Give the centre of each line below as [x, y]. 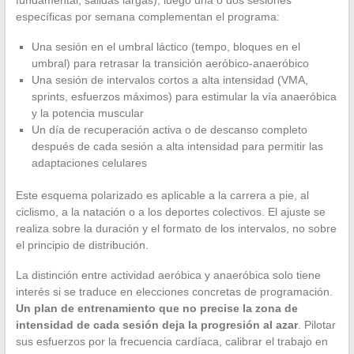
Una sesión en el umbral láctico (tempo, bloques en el [166, 47]
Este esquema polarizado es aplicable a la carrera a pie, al [162, 196]
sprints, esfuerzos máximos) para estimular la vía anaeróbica [184, 97]
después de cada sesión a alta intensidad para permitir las [177, 147]
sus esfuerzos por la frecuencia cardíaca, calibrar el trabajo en [171, 342]
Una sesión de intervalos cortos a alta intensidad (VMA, [169, 80]
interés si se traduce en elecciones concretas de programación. [174, 292]
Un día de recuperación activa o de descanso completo [169, 130]
